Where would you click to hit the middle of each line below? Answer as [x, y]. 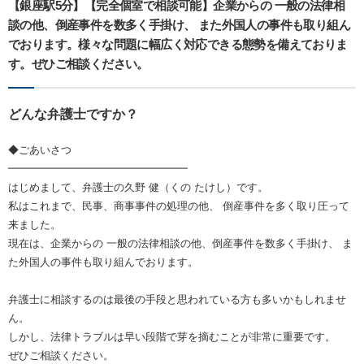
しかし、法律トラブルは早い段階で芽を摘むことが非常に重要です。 [172, 337]
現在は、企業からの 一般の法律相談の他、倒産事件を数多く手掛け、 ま [180, 244]
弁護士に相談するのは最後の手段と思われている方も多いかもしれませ [177, 300]
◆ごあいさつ [40, 150]
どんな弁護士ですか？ [73, 115]
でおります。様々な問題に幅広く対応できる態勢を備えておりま [178, 45]
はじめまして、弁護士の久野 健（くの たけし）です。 [138, 188]
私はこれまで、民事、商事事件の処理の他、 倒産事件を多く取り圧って [179, 206]
